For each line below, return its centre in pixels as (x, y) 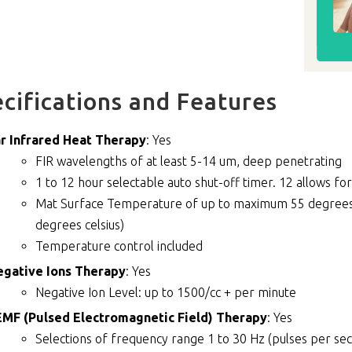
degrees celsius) (80, 224)
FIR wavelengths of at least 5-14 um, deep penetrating (189, 161)
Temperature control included (119, 246)
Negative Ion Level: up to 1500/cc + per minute (166, 292)
